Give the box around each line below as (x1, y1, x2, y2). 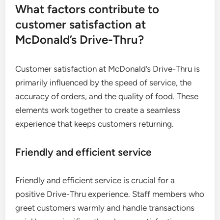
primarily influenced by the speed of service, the (15, 77, 192, 87)
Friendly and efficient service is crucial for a (15, 175, 175, 185)
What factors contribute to (15, 1, 160, 16)
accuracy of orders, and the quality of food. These (15, 91, 199, 101)
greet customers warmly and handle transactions (15, 202, 195, 213)
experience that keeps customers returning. (15, 118, 174, 129)
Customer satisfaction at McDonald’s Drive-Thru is (15, 63, 200, 74)
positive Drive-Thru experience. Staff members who (15, 189, 205, 199)
